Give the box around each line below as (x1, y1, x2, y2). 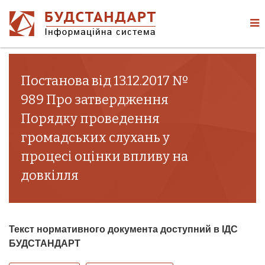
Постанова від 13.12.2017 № (21, 73, 189, 89)
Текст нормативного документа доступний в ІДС (9, 224, 238, 234)
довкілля (21, 167, 79, 183)
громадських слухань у (21, 130, 170, 146)
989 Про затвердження (21, 92, 169, 108)
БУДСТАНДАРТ (9, 238, 80, 248)
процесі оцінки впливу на (21, 148, 188, 164)
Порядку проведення (21, 111, 160, 127)
